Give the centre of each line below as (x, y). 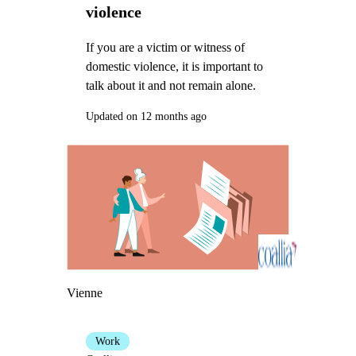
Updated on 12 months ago (146, 116)
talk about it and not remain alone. (170, 85)
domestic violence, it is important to (174, 66)
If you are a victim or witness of (165, 47)
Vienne (84, 293)
